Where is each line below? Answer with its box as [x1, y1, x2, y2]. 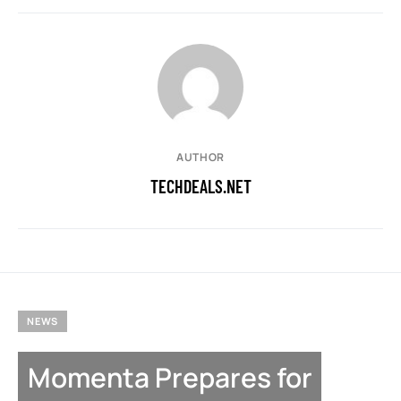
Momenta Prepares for [27, 358, 312, 396]
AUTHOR [176, 149, 225, 166]
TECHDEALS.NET [149, 175, 252, 198]
